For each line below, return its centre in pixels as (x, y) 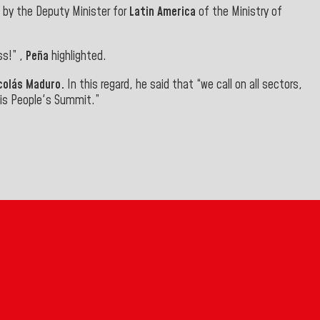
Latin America (162, 12)
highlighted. (77, 57)
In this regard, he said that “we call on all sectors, (183, 85)
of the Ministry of (239, 12)
